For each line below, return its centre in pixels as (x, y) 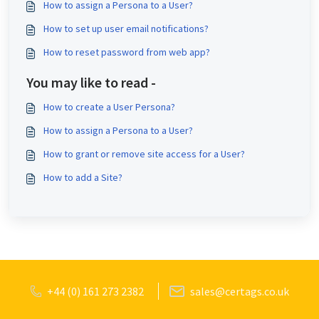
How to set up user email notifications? (126, 28)
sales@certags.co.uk (240, 291)
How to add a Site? (83, 177)
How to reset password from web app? (127, 52)
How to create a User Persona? (109, 107)
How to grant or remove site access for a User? (144, 154)
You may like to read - (91, 82)
